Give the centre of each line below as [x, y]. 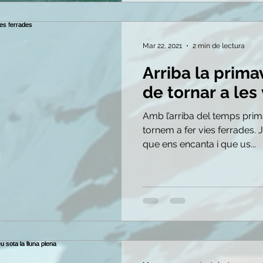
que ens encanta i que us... [199, 144]
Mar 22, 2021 [162, 46]
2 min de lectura [219, 46]
